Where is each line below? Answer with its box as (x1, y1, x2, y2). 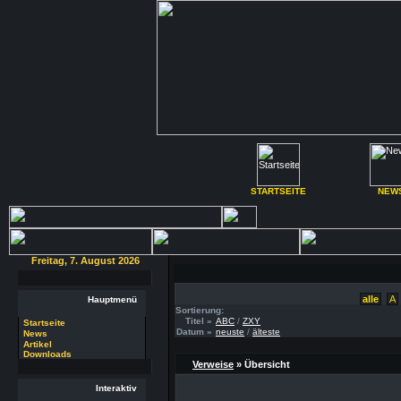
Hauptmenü (88, 294, 137, 304)
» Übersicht (234, 359, 290, 370)
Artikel (23, 338, 52, 349)
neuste (216, 327, 244, 337)
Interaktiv (96, 383, 137, 394)
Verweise (192, 359, 234, 370)
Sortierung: (175, 305, 224, 315)
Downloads (23, 349, 72, 360)
